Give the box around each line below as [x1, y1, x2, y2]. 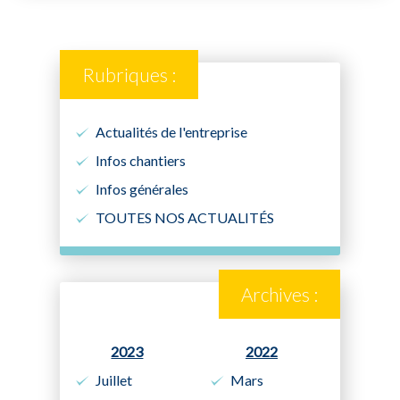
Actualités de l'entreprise [96, 122, 248, 140]
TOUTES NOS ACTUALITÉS [96, 208, 275, 226]
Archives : [240, 282, 318, 305]
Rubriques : [82, 62, 177, 86]
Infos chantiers [96, 151, 187, 169]
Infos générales [96, 179, 189, 197]
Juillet [96, 371, 133, 388]
